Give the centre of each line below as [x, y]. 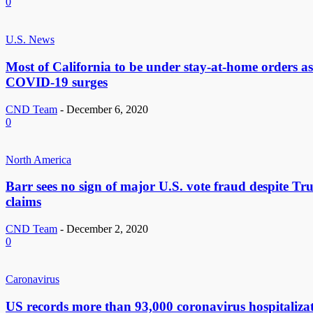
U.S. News [30, 40]
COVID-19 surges [57, 82]
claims [23, 202]
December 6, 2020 [107, 109]
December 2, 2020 [107, 229]
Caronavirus [32, 279]
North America [38, 159]
